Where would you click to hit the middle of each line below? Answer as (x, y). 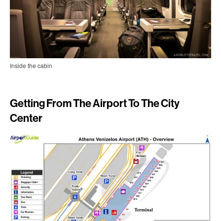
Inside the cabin (31, 66)
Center (26, 119)
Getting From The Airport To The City (95, 104)
